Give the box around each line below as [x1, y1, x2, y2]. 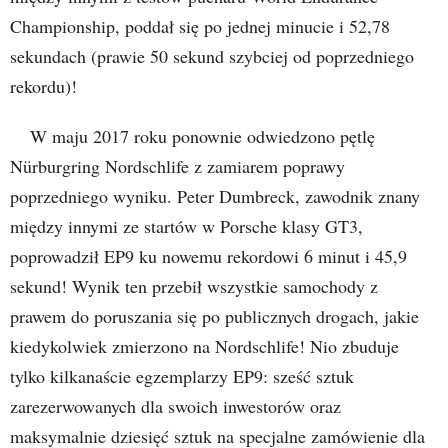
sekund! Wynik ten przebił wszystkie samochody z [10, 273, 378, 298]
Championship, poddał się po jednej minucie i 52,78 [10, 13, 390, 38]
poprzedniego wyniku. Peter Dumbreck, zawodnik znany [10, 183, 420, 208]
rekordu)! [10, 73, 77, 98]
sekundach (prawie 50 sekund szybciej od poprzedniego [10, 43, 414, 68]
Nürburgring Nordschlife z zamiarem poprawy [10, 153, 345, 178]
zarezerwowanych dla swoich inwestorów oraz [10, 393, 341, 418]
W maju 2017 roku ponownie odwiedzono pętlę [30, 123, 375, 148]
